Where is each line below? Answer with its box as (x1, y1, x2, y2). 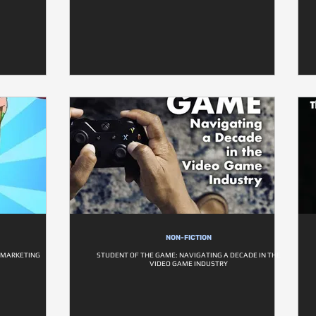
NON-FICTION (166, 233, 212, 242)
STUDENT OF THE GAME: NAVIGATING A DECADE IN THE (97, 251, 281, 259)
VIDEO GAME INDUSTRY (150, 260, 228, 267)
